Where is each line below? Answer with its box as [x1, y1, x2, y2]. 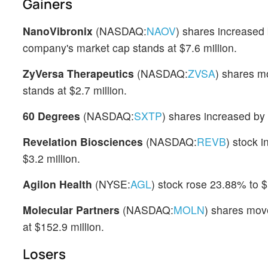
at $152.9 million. [23, 219, 104, 234]
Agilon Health [23, 176, 92, 191]
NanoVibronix [23, 23, 93, 38]
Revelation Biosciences [23, 134, 143, 149]
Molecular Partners [23, 202, 120, 217]
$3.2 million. [23, 151, 80, 166]
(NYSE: [92, 176, 130, 191]
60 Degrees [23, 108, 80, 123]
